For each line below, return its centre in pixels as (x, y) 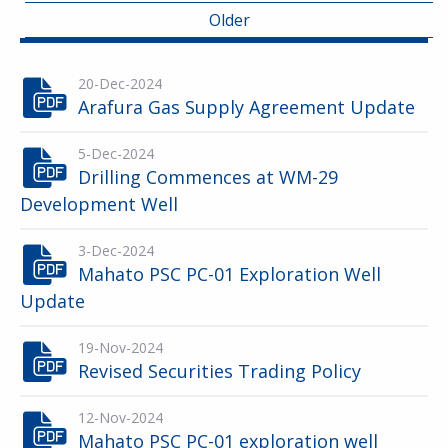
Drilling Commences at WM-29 (208, 177)
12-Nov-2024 (120, 417)
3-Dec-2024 (116, 250)
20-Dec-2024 (120, 83)
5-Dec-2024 (116, 153)
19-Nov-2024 (120, 347)
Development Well (99, 204)
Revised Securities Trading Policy (219, 371)
